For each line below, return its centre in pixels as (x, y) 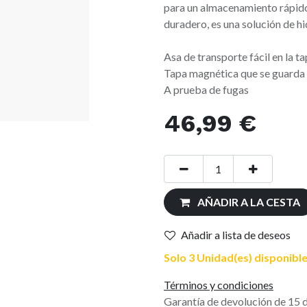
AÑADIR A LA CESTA (248, 201)
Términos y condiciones (219, 284)
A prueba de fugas (206, 90)
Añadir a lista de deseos (236, 235)
